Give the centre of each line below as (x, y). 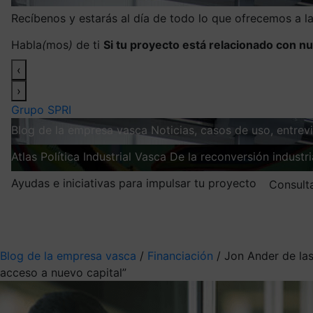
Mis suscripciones (104, 210)
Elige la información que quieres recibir (104, 225)
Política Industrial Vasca (103, 156)
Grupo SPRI (41, 109)
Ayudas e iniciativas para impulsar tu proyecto (134, 183)
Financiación (180, 255)
